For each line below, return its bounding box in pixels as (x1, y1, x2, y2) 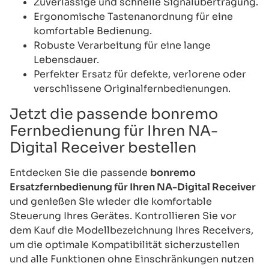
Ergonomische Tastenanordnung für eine (34, 10, 233, 23)
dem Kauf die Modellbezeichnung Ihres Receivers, (10, 223, 253, 237)
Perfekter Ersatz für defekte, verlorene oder (34, 67, 246, 80)
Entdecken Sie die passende (10, 166, 150, 179)
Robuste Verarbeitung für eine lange (34, 38, 211, 52)
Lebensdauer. (34, 53, 99, 66)
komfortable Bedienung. (34, 24, 152, 37)
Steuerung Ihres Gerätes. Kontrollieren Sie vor (10, 209, 237, 222)
